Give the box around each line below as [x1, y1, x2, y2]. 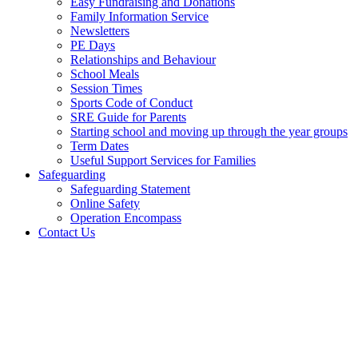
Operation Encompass [70, 210, 181, 225]
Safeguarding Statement [70, 181, 190, 196]
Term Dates [70, 138, 129, 153]
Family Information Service [70, 9, 209, 23]
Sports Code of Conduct [70, 95, 193, 109]
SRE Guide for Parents [70, 109, 186, 124]
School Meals [70, 66, 139, 81]
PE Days [70, 38, 115, 52]
